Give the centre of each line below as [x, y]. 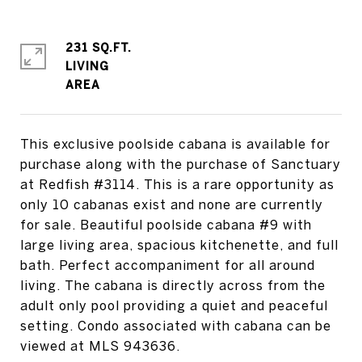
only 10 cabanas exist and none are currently [172, 204]
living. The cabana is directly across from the [173, 285]
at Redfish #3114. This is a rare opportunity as [177, 184]
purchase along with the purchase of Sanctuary [181, 164]
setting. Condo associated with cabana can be [176, 326]
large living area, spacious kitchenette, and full [179, 245]
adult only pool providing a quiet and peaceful [174, 305]
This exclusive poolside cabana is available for [175, 144]
